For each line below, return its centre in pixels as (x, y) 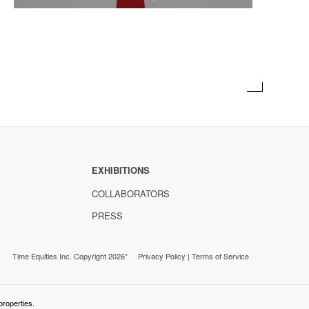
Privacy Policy (161, 256)
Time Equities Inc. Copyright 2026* (75, 256)
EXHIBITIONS (120, 170)
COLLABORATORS (130, 193)
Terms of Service (220, 256)
